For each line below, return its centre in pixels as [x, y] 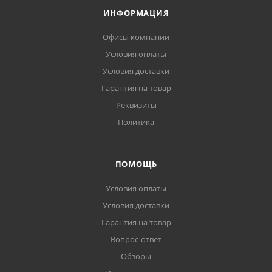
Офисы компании [136, 37]
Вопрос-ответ [136, 239]
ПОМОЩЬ [136, 164]
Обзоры [136, 256]
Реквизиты [136, 105]
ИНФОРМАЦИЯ [136, 13]
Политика [136, 122]
